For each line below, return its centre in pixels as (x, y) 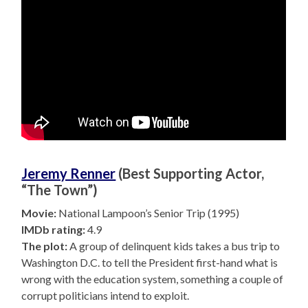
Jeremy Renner (69, 174)
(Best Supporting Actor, (190, 174)
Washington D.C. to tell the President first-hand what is (150, 263)
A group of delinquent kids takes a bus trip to (174, 246)
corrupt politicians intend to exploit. (106, 296)
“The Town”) (60, 190)
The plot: (45, 246)
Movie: (39, 213)
